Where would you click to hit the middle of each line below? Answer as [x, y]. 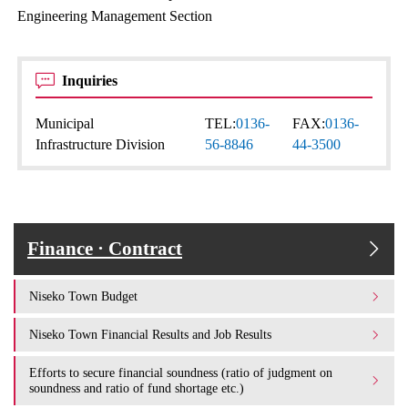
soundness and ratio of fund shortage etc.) [137, 388]
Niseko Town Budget [83, 296]
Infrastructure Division [101, 144]
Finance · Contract [105, 249]
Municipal [65, 123]
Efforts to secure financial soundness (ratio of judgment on [181, 372]
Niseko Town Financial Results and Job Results [150, 334]
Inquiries [92, 81]
